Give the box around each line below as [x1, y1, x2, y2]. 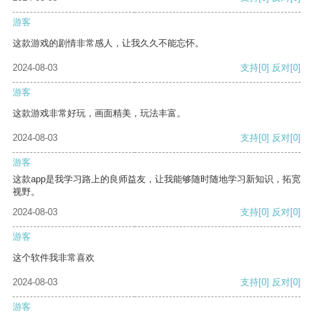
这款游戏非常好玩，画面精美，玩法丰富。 [13, 108, 186, 119]
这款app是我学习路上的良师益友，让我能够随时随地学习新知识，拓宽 [13, 174, 301, 185]
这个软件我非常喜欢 [13, 252, 95, 264]
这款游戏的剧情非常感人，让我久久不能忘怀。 [13, 38, 204, 49]
